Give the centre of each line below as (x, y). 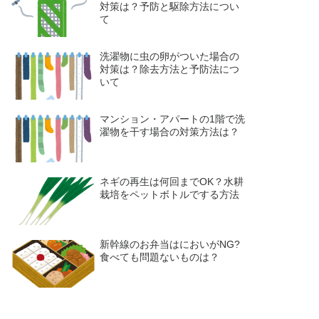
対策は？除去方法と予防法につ (170, 69)
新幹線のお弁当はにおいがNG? (170, 244)
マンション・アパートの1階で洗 (173, 119)
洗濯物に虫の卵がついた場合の (170, 56)
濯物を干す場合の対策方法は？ (170, 132)
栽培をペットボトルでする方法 (170, 194)
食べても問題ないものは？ (160, 257)
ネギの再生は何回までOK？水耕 (172, 182)
